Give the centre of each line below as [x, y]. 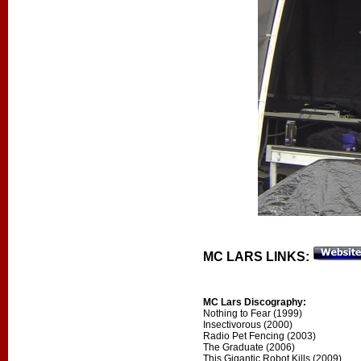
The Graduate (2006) [249, 347]
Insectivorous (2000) [248, 325]
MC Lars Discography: [255, 302]
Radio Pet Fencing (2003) [260, 336]
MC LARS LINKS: [257, 257]
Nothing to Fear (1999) [253, 313]
